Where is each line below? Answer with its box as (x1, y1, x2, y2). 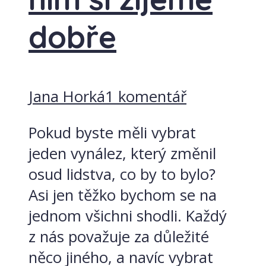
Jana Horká (28, 86, 105, 107)
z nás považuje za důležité (28, 226, 209, 247)
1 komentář (105, 86, 186, 107)
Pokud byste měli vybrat (28, 122, 196, 143)
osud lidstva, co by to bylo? (28, 163, 216, 185)
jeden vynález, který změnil (28, 142, 216, 164)
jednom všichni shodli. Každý (28, 205, 227, 226)
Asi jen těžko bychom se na (28, 184, 217, 205)
